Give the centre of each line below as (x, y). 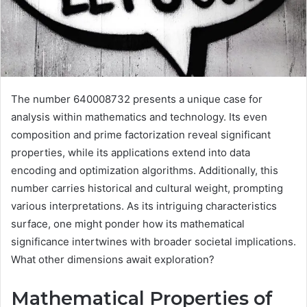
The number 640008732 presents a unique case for (137, 99)
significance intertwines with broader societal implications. (153, 242)
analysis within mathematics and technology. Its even (139, 117)
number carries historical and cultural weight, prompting (147, 188)
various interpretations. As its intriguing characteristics (144, 206)
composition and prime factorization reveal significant (141, 135)
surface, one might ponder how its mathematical (128, 224)
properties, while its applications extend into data (131, 153)
